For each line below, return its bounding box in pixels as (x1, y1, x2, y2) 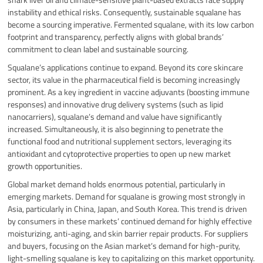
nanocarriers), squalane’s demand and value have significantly (8, 110, 222, 123)
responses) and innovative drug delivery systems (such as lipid (8, 97, 224, 110)
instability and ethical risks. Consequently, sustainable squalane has (8, 5, 242, 18)
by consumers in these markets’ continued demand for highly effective (8, 214, 252, 227)
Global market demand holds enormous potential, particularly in (8, 177, 226, 190)
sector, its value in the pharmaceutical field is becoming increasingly (8, 73, 241, 86)
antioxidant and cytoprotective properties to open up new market (8, 147, 231, 160)
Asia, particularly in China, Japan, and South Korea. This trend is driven (8, 202, 248, 215)
